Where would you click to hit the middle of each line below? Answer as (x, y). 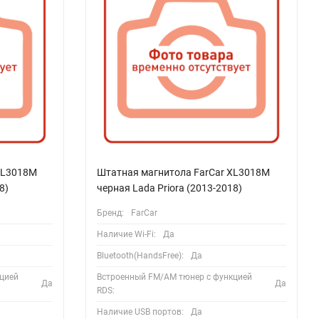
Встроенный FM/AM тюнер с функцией (174, 277)
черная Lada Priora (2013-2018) (169, 188)
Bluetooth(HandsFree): (140, 255)
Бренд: (110, 213)
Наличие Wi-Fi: (126, 234)
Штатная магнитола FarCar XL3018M (183, 172)
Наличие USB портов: (140, 312)
